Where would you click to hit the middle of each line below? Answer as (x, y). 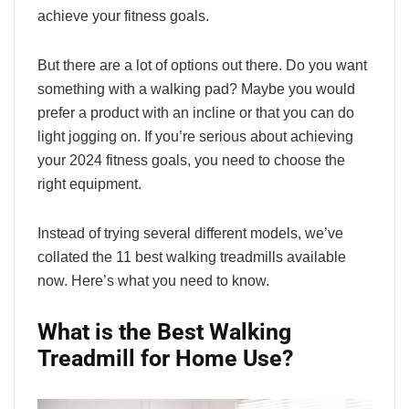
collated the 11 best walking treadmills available (192, 257)
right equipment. (89, 184)
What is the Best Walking (164, 331)
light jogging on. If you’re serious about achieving (195, 136)
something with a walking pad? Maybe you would (196, 89)
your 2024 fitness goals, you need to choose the (191, 160)
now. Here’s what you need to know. (153, 280)
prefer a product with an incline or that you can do (196, 112)
